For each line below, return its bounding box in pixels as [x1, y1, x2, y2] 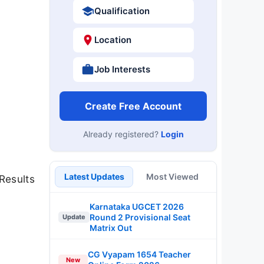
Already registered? [82, 128, 161, 139]
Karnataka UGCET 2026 [90, 201, 184, 212]
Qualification [94, 5, 150, 16]
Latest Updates [64, 171, 124, 181]
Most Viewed [146, 171, 199, 181]
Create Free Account [85, 100, 181, 112]
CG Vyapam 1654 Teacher [88, 249, 191, 259]
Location [94, 34, 131, 45]
